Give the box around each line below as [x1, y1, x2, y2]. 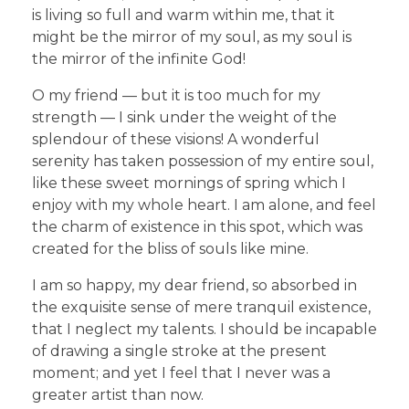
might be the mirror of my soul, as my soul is [32, 28, 351, 47]
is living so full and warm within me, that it [32, 6, 335, 25]
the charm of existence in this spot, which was [32, 218, 362, 236]
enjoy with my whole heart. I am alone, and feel [32, 196, 376, 215]
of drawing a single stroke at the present [32, 342, 327, 361]
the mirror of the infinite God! [32, 50, 246, 68]
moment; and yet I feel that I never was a [32, 364, 330, 383]
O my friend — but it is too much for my [32, 87, 320, 105]
